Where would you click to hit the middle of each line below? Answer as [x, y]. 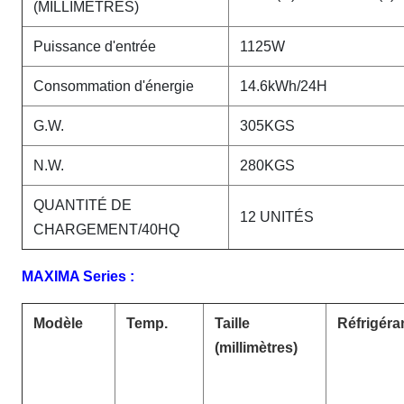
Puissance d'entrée [95, 46]
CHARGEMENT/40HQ [106, 230]
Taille [232, 323]
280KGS [267, 165]
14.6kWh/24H [284, 86]
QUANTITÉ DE [83, 205]
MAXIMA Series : [78, 276]
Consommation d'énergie [114, 86]
